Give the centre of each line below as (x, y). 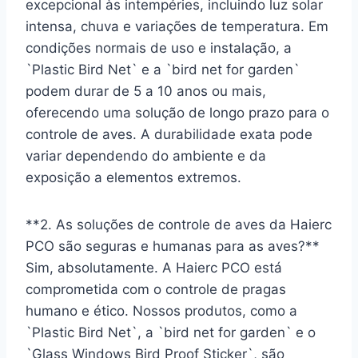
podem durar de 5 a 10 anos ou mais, (146, 91)
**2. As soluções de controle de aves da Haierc (179, 224)
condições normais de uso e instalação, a (159, 48)
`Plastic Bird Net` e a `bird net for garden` (163, 69)
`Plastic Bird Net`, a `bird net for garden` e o (171, 332)
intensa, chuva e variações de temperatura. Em (177, 26)
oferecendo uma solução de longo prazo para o (177, 112)
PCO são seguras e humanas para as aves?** (173, 246)
